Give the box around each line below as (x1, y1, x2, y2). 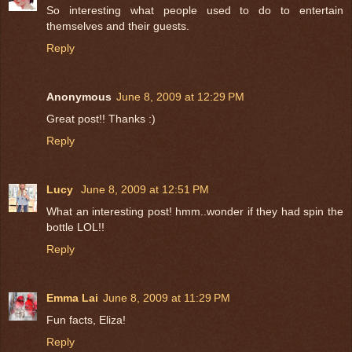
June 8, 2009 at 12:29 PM (116, 90, 244, 103)
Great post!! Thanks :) (46, 112, 156, 125)
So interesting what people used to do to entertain (46, 3, 343, 16)
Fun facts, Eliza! (46, 313, 126, 326)
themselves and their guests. (46, 19, 189, 32)
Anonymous (46, 90, 112, 103)
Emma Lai (46, 291, 98, 304)
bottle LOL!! (46, 220, 104, 233)
